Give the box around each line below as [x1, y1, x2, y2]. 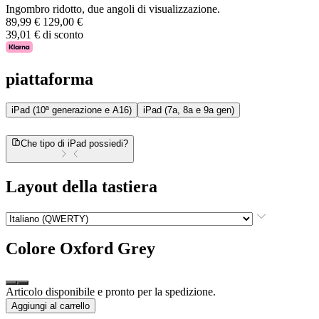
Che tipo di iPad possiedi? [21, 138, 129, 150]
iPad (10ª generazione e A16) [11, 105, 132, 116]
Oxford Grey [60, 239, 155, 258]
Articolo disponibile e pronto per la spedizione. [6, 286, 216, 298]
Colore [6, 239, 56, 258]
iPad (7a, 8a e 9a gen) [143, 105, 234, 116]
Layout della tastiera [6, 177, 157, 196]
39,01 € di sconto [6, 28, 83, 41]
